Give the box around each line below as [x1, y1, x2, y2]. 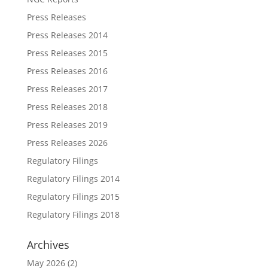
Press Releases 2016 [26, 65, 108, 77]
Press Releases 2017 [26, 83, 108, 95]
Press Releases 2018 [26, 101, 108, 112]
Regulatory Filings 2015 [26, 191, 120, 202]
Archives [26, 237, 69, 252]
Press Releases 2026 [26, 137, 108, 148]
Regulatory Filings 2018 [26, 209, 120, 220]
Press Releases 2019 [26, 119, 108, 130]
